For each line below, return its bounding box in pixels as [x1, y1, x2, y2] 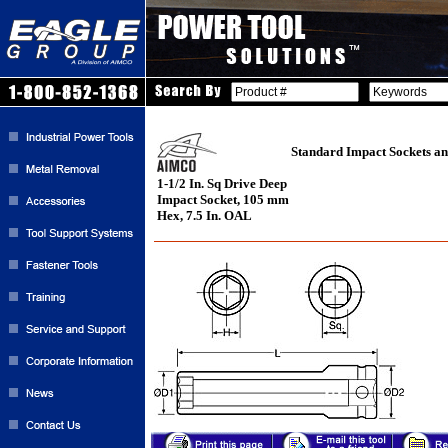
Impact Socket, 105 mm [157, 192, 289, 207]
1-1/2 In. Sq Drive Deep [157, 176, 287, 191]
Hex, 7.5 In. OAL [157, 208, 252, 223]
